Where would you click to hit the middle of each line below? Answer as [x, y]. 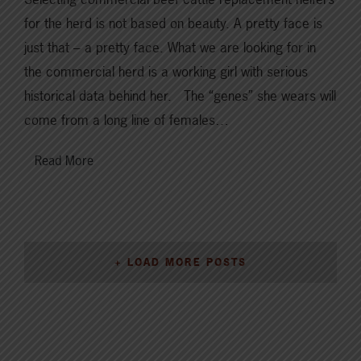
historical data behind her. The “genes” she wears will [180, 95]
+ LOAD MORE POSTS [180, 261]
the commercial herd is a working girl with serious [166, 71]
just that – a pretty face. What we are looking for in [170, 47]
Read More [64, 160]
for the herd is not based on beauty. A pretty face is [173, 23]
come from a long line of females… [127, 119]
